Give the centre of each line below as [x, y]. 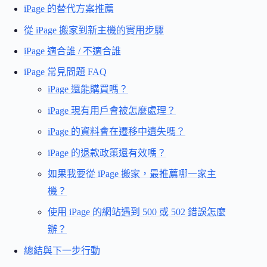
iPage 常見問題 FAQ [65, 72]
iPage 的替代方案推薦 [69, 9]
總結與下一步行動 [62, 250]
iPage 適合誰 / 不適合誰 [72, 51]
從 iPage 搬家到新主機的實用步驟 [94, 30]
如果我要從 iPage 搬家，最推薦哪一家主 [132, 173]
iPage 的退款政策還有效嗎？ [107, 153]
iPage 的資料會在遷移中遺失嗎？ [117, 132]
